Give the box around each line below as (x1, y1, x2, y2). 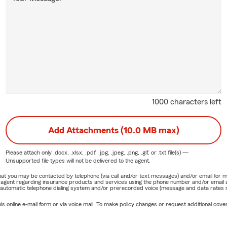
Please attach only (5, 149, 53, 156)
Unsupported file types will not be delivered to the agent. (5, 157, 150, 164)
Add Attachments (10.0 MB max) (48, 125, 179, 135)
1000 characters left (152, 97, 222, 106)
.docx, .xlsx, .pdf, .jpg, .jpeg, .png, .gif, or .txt (53, 149, 166, 156)
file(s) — (166, 149, 188, 156)
